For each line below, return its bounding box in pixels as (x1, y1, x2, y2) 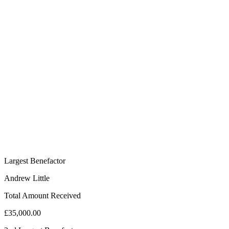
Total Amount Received (4, 191, 81, 200)
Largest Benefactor (4, 156, 65, 166)
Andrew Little (4, 174, 50, 183)
